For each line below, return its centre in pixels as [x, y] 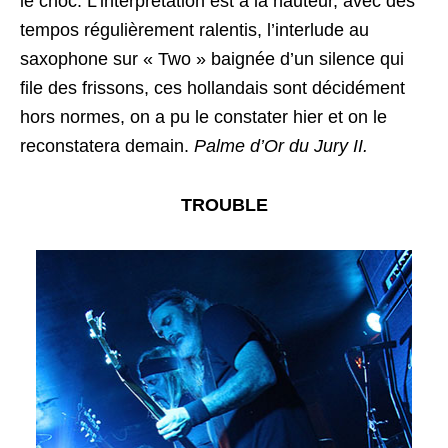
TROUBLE [224, 204]
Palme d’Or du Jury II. [281, 145]
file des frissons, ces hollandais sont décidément [212, 87]
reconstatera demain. [107, 145]
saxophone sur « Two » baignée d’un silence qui [212, 58]
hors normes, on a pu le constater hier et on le [203, 116]
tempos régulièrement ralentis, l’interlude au [194, 29]
